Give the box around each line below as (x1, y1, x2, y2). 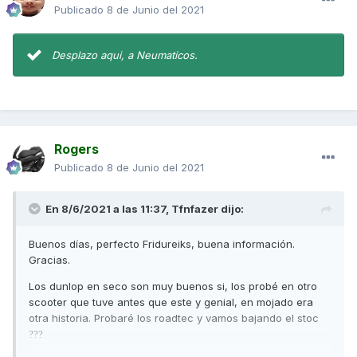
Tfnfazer (171, 202, 218, 216)
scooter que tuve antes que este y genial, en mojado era (29, 296, 313, 309)
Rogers (54, 141, 99, 158)
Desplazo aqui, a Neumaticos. (52, 49, 198, 62)
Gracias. (29, 253, 73, 267)
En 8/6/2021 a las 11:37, (45, 202, 171, 216)
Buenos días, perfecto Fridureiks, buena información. (29, 237, 295, 251)
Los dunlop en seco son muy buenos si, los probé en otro (29, 280, 317, 293)
